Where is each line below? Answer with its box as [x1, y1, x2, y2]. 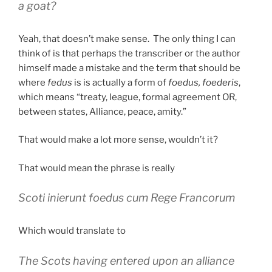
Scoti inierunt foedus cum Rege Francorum [18, 191, 235, 205]
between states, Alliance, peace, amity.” [18, 106, 186, 117]
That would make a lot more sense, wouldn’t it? [18, 134, 218, 146]
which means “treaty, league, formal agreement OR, [18, 91, 237, 103]
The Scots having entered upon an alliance [18, 254, 234, 267]
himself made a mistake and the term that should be [18, 62, 240, 73]
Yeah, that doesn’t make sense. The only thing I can [18, 33, 236, 44]
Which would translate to [18, 225, 126, 237]
